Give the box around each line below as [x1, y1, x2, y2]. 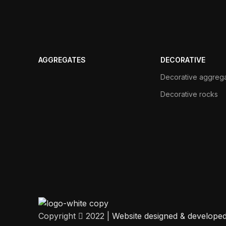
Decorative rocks [160, 89, 218, 98]
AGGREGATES [38, 55, 86, 64]
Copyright [38, 211, 78, 221]
